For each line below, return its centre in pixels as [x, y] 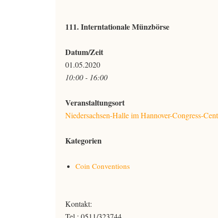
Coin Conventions [103, 166]
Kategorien [83, 140]
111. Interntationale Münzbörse [117, 27]
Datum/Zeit [84, 52]
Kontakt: [79, 204]
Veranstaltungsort [95, 102]
